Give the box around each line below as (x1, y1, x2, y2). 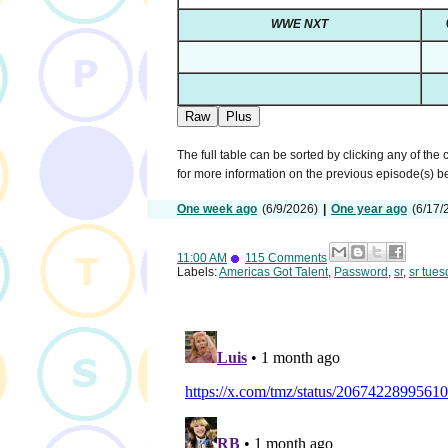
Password (334, 264, 388, 279)
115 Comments (245, 250, 327, 265)
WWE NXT (271, 17, 328, 32)
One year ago (331, 202, 407, 217)
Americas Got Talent (219, 264, 328, 279)
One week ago (177, 202, 257, 217)
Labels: (177, 264, 219, 279)
